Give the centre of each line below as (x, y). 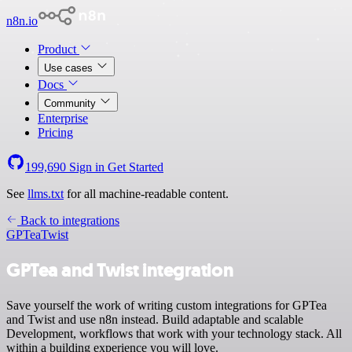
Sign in (87, 167)
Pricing (55, 132)
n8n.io (22, 21)
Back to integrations (68, 220)
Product (59, 49)
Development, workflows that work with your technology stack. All (174, 333)
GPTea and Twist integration (120, 270)
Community (71, 103)
